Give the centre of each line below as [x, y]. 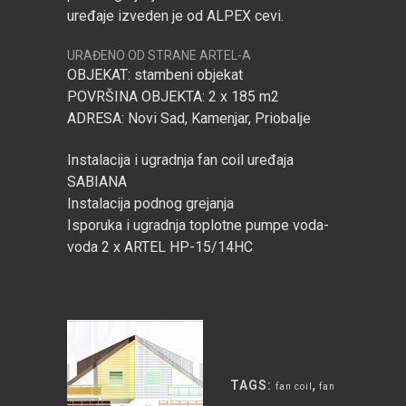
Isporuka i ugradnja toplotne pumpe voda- [198, 225]
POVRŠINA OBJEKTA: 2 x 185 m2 [173, 97]
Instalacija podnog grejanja [150, 203]
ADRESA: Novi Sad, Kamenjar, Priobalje [189, 118]
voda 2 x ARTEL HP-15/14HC [160, 247]
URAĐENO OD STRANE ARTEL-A [159, 55]
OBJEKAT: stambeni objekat [155, 75]
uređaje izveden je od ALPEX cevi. [175, 16]
